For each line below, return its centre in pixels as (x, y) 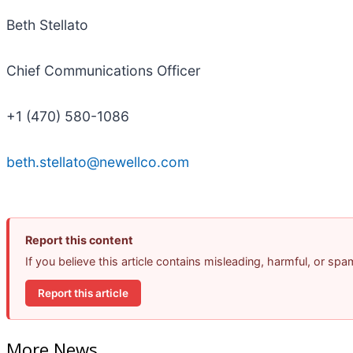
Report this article (83, 293)
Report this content (79, 240)
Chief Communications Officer (104, 71)
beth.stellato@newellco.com (98, 162)
